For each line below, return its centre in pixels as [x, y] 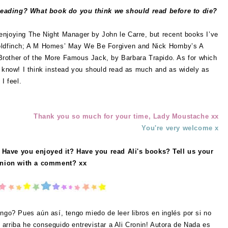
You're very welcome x [180, 128]
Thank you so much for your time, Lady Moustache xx [126, 116]
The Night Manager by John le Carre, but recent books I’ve [123, 34]
